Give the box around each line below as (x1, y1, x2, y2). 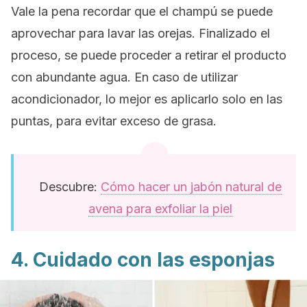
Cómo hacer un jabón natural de (101, 180, 282, 194)
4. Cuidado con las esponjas (11, 248, 275, 271)
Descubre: (39, 180, 101, 194)
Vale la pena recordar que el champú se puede (11, 4, 273, 19)
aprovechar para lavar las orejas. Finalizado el (11, 26, 270, 40)
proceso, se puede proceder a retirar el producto (11, 48, 286, 62)
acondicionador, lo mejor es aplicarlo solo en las (11, 92, 282, 106)
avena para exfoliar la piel (88, 201, 232, 216)
